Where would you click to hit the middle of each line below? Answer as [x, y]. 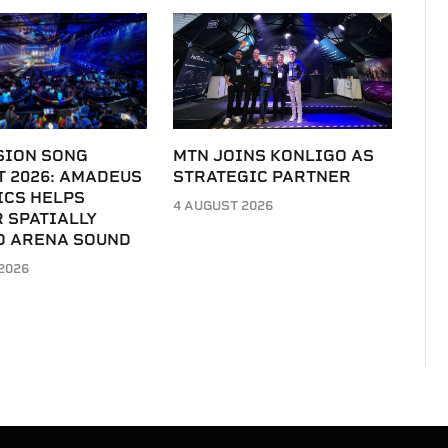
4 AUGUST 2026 [223, 205]
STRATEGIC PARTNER [262, 176]
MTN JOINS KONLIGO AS [274, 155]
